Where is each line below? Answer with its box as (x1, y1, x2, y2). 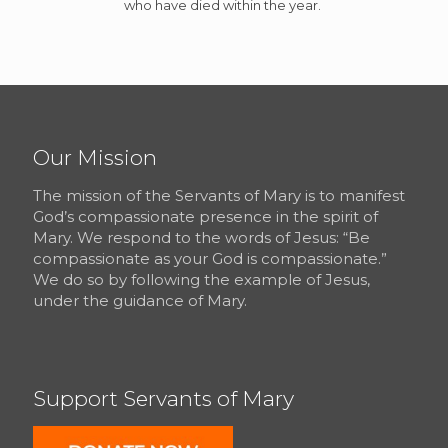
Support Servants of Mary (33, 385, 294, 411)
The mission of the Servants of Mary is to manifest (33, 185, 405, 205)
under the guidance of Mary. (33, 290, 247, 310)
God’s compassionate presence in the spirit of (33, 206, 378, 226)
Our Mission (33, 144, 157, 170)
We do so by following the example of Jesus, (33, 269, 370, 289)
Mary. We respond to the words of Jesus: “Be (33, 227, 370, 247)
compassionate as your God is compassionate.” (33, 248, 387, 268)
